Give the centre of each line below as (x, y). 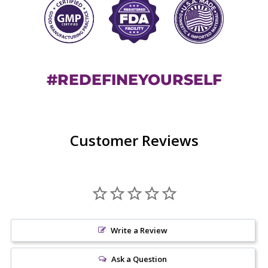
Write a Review (139, 231)
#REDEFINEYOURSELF (134, 80)
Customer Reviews (134, 141)
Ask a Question (139, 259)
